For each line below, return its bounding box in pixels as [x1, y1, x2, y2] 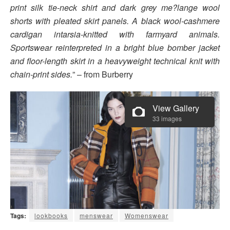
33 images [152, 113, 182, 123]
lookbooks [34, 210, 68, 220]
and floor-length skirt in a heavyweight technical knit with [10, 54, 220, 67]
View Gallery [152, 102, 199, 114]
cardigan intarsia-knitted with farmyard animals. [10, 28, 220, 40]
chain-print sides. [10, 68, 72, 80]
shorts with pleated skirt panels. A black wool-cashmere [10, 14, 220, 27]
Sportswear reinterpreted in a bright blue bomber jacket [10, 41, 220, 53]
